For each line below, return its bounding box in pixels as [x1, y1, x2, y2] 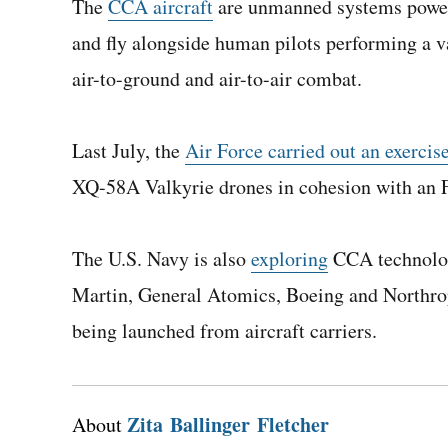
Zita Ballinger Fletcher [127, 410, 329, 439]
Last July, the [72, 137, 185, 164]
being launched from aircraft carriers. [72, 317, 377, 344]
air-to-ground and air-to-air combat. [72, 65, 362, 92]
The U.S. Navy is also [72, 245, 251, 272]
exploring [251, 245, 328, 272]
